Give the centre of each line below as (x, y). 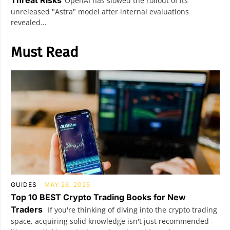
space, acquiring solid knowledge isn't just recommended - (112, 221)
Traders (27, 210)
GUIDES (24, 185)
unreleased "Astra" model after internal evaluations (100, 11)
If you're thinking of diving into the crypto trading (131, 210)
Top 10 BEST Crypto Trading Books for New (98, 197)
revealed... (29, 22)
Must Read (45, 52)
